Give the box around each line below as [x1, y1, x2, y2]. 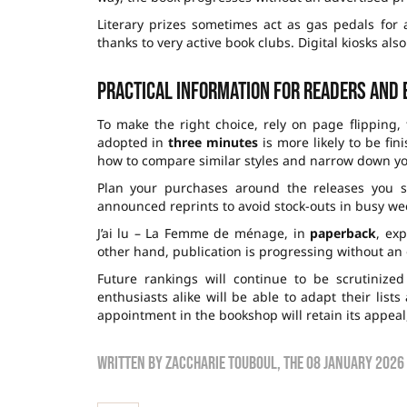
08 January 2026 [305, 352, 404, 374]
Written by [96, 352, 165, 374]
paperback [310, 223, 377, 242]
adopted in [96, 133, 169, 151]
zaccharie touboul [164, 352, 277, 374]
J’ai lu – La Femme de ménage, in [96, 223, 311, 242]
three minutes [168, 133, 259, 151]
